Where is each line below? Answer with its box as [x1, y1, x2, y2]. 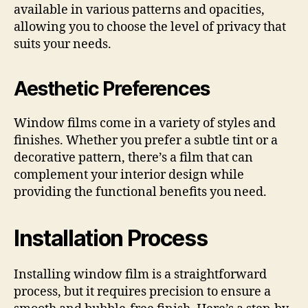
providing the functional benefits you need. [14, 184, 267, 200]
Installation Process [14, 224, 208, 252]
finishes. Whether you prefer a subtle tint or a [14, 132, 278, 148]
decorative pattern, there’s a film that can [14, 149, 253, 166]
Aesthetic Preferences [14, 76, 210, 100]
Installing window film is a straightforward [14, 266, 267, 283]
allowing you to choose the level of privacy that [14, 19, 286, 35]
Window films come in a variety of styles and [14, 115, 276, 131]
